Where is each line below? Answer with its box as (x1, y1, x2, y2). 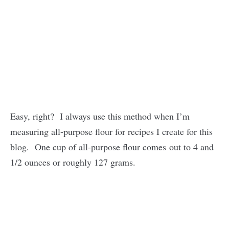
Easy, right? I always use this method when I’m (10, 109, 190, 122)
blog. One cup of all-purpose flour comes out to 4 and (10, 140, 214, 153)
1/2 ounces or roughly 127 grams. (10, 155, 135, 168)
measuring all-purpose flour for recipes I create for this (10, 125, 213, 138)
